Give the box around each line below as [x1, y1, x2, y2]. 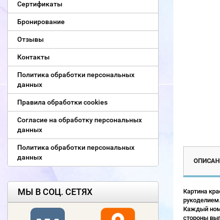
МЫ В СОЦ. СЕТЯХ [18, 187, 92, 197]
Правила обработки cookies [17, 98, 108, 106]
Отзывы [17, 35, 44, 43]
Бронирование [17, 18, 65, 26]
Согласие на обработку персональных [17, 116, 142, 124]
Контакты [17, 53, 50, 61]
